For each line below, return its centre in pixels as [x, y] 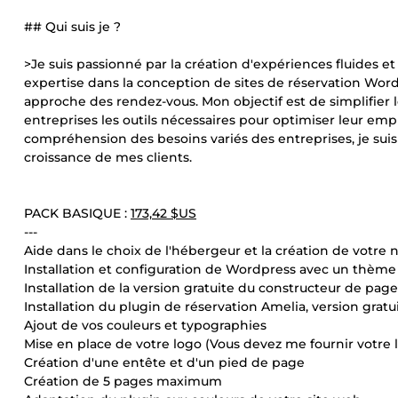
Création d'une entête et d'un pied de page [164, 362]
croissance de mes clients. [108, 157]
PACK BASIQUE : [77, 213]
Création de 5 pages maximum [123, 381]
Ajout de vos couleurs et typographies [145, 325]
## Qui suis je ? [72, 27]
